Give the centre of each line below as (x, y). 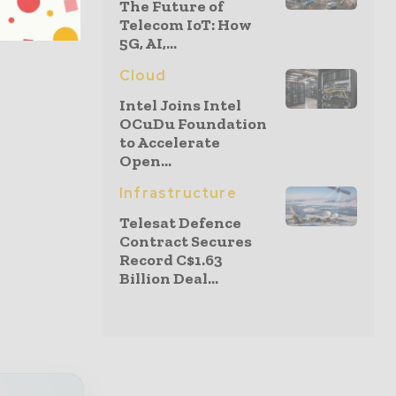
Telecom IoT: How (186, 25)
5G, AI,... (148, 43)
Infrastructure (178, 193)
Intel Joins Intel (180, 105)
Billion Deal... (169, 278)
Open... (145, 161)
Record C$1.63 (171, 260)
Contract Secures (186, 241)
